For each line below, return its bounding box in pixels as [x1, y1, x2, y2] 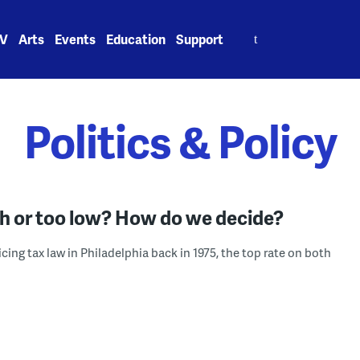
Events [55, 30, 96, 48]
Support [176, 30, 224, 48]
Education [106, 30, 166, 48]
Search [235, 21, 276, 39]
